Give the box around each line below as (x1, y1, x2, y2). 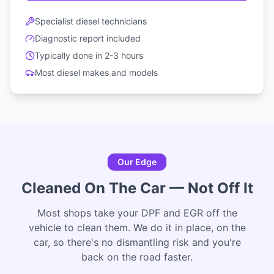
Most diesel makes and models (35, 67, 158, 78)
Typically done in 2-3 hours (35, 50, 143, 61)
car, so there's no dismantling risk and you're (33, 236, 241, 249)
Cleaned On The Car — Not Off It (21, 179, 253, 198)
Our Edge (117, 157, 157, 168)
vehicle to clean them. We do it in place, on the (28, 221, 246, 234)
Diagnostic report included (35, 33, 141, 44)
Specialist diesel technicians (35, 16, 147, 27)
